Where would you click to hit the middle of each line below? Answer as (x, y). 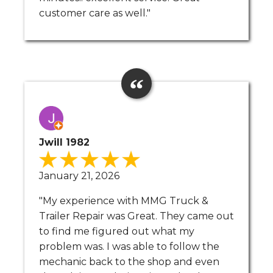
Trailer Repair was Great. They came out (136, 216)
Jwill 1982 (64, 142)
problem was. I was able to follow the (129, 246)
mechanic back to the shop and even (129, 261)
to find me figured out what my (117, 231)
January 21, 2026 (79, 175)
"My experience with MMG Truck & (124, 200)
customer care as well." (95, 13)
